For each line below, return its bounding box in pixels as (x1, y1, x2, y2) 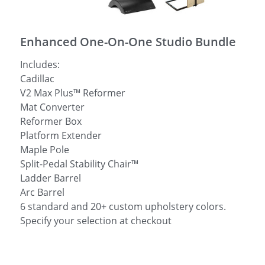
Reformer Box (20, 115, 82, 128)
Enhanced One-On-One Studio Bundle (20, 34, 236, 50)
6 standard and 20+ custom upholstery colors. (20, 200, 226, 213)
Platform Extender (20, 129, 102, 142)
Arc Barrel (20, 186, 64, 199)
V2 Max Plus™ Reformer (20, 86, 125, 99)
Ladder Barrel (20, 172, 81, 185)
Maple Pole (20, 143, 69, 156)
